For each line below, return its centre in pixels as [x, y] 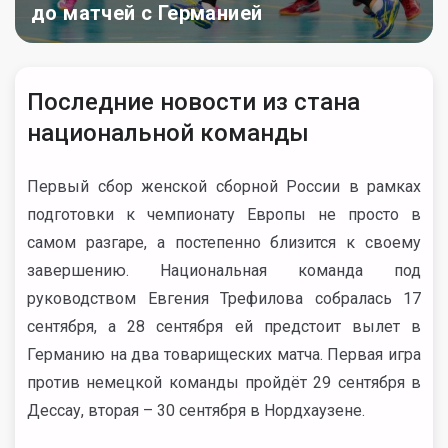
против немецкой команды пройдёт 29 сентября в [224, 382]
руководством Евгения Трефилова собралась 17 [224, 298]
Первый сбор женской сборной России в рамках [224, 186]
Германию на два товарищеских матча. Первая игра [224, 354]
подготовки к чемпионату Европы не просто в [224, 214]
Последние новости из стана [193, 102]
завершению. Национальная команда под [224, 270]
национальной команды [168, 133]
